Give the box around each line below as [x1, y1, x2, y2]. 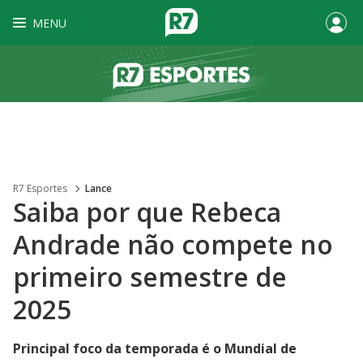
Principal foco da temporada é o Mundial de [13, 340, 297, 357]
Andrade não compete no [13, 227, 333, 262]
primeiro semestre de [13, 259, 287, 294]
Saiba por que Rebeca [13, 194, 281, 229]
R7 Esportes [13, 181, 67, 195]
